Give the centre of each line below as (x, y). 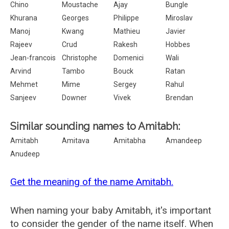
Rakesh (126, 44)
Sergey (125, 84)
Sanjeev (23, 98)
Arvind (21, 71)
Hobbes (178, 44)
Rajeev (21, 44)
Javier (175, 31)
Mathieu (127, 31)
